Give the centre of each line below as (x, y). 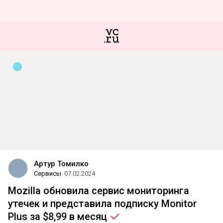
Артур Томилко (61, 164)
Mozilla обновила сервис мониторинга (99, 191)
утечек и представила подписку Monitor (102, 204)
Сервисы (48, 173)
